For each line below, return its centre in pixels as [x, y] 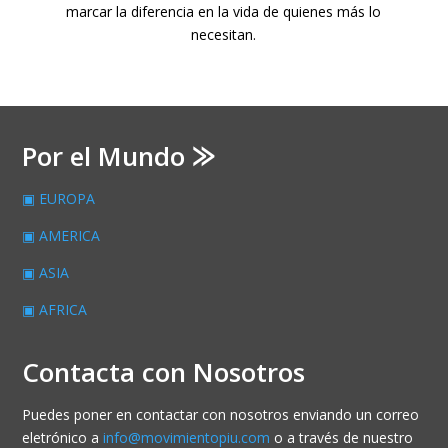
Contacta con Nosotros [164, 371]
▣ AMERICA [61, 235]
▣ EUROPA [59, 198]
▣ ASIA [46, 272]
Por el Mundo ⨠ [119, 155]
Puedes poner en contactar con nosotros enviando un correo [221, 414]
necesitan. [224, 34]
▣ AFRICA [55, 309]
